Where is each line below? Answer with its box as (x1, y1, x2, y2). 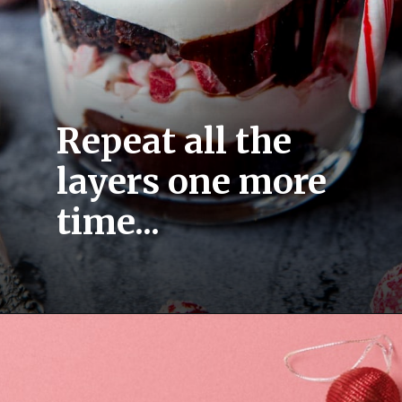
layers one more (57, 160, 328, 203)
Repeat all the (57, 119, 293, 162)
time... (57, 200, 161, 243)
